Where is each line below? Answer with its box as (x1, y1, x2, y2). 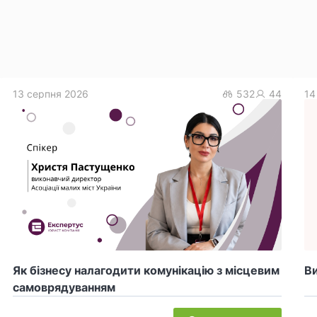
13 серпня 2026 (13, 88, 88, 100)
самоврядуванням (13, 280, 115, 295)
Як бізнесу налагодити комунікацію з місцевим (13, 263, 279, 278)
